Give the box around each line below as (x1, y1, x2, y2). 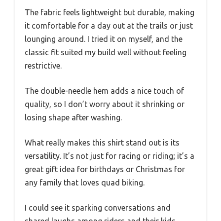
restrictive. (25, 61, 62, 70)
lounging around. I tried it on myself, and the (25, 35, 183, 43)
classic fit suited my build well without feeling (25, 48, 186, 57)
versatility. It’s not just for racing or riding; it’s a (25, 151, 194, 160)
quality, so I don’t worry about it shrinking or (25, 100, 184, 109)
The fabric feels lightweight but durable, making (25, 8, 194, 17)
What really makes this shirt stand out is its (25, 138, 180, 147)
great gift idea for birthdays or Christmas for (25, 165, 185, 174)
